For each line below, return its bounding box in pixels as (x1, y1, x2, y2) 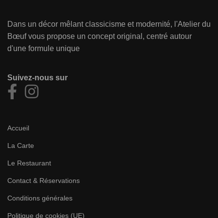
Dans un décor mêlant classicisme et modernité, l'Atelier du (7, 20, 211, 29)
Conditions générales (7, 194, 73, 202)
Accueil (7, 124, 29, 132)
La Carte (7, 142, 34, 150)
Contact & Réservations (7, 177, 80, 185)
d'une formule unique (7, 44, 80, 53)
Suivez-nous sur (7, 73, 68, 82)
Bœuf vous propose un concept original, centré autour (7, 32, 192, 41)
